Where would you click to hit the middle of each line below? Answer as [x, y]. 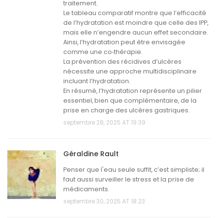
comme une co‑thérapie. [103, 52]
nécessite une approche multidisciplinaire [130, 72]
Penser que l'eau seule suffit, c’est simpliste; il [134, 170]
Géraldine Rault [91, 154]
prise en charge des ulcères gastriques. [127, 110]
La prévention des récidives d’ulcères [122, 62]
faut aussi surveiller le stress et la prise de [129, 180]
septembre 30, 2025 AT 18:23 [104, 201]
